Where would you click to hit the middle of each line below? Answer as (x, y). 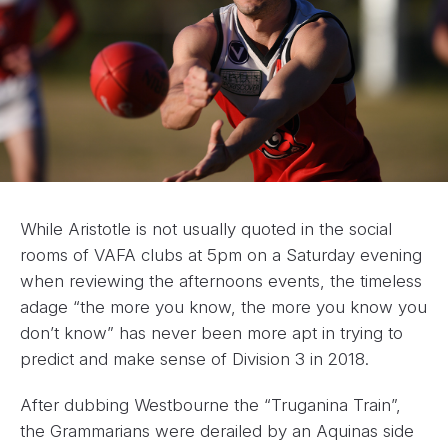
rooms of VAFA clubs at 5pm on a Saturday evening (221, 255)
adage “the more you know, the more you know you (223, 307)
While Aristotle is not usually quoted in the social (206, 229)
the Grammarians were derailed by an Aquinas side (217, 431)
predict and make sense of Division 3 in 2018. (194, 359)
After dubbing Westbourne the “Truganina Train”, (210, 405)
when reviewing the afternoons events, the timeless (221, 281)
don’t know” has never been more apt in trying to (211, 333)
